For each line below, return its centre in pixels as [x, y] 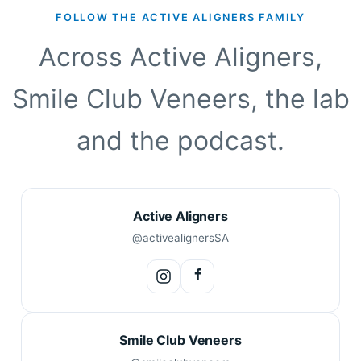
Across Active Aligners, [180, 57]
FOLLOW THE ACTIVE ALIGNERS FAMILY [180, 18]
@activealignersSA [180, 238]
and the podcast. [180, 141]
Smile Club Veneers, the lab [180, 99]
